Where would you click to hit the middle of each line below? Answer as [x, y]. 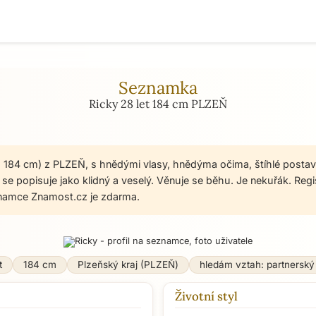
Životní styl [206, 296]
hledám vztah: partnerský [257, 265]
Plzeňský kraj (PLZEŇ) [128, 265]
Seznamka [158, 88]
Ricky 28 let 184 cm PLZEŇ [158, 104]
